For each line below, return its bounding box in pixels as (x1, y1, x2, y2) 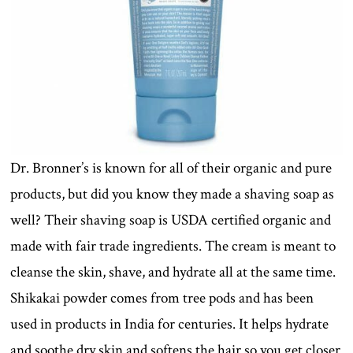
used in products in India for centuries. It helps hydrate (10, 314, 329, 334)
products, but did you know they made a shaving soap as (10, 184, 335, 204)
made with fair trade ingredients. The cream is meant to (10, 236, 336, 256)
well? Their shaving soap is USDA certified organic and (10, 210, 332, 230)
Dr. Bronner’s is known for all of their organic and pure (10, 158, 333, 178)
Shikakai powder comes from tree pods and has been (10, 288, 314, 308)
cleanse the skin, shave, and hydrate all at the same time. (10, 262, 336, 282)
